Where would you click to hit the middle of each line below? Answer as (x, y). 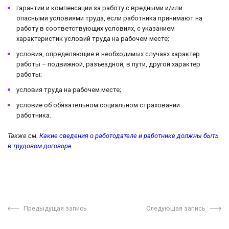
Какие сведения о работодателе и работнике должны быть (129, 136)
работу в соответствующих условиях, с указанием (96, 28)
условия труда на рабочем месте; (69, 90)
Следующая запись (176, 209)
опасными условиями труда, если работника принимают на (109, 18)
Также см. (24, 136)
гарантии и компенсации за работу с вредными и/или (99, 8)
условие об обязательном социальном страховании (98, 105)
